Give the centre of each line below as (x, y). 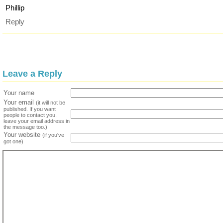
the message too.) (25, 127)
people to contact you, (30, 115)
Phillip (15, 8)
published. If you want (30, 109)
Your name (19, 93)
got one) (13, 141)
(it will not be (51, 102)
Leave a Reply (32, 73)
